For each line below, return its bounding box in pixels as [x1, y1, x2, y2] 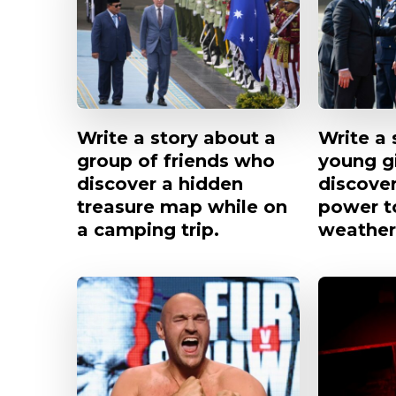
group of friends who [77, 150, 275, 172]
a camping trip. [77, 219, 219, 241]
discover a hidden [77, 173, 243, 195]
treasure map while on [77, 196, 287, 218]
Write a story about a [77, 127, 276, 149]
